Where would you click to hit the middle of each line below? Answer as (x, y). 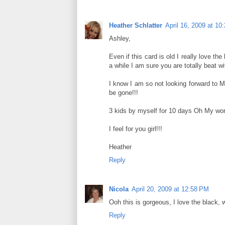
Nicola (119, 189)
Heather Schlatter (136, 26)
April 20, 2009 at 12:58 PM (170, 189)
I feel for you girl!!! (136, 129)
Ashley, (120, 39)
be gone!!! (124, 93)
